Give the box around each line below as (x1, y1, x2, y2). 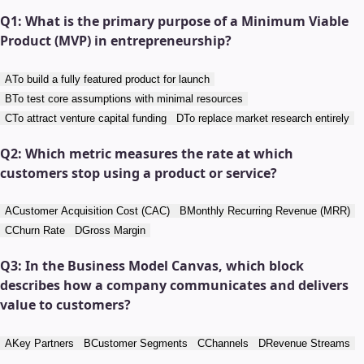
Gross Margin (82, 224, 145, 237)
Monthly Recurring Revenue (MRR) (187, 205, 350, 218)
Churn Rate (12, 224, 65, 237)
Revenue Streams (266, 336, 350, 349)
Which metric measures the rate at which (25, 144, 293, 162)
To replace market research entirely (184, 111, 349, 124)
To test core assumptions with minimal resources (12, 92, 243, 105)
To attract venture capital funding (12, 111, 167, 124)
